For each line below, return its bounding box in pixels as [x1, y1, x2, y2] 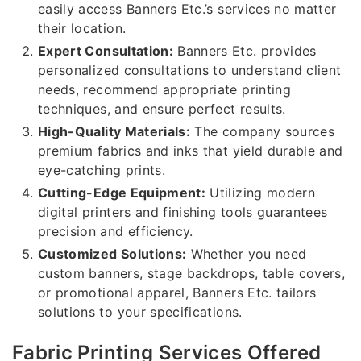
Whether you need [186, 245, 307, 262]
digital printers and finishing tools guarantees [38, 203, 328, 220]
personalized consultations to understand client [38, 61, 342, 78]
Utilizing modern [205, 184, 316, 201]
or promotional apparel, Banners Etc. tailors [38, 284, 317, 301]
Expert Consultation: [38, 42, 173, 59]
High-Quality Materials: [38, 122, 191, 139]
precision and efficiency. [38, 222, 193, 239]
